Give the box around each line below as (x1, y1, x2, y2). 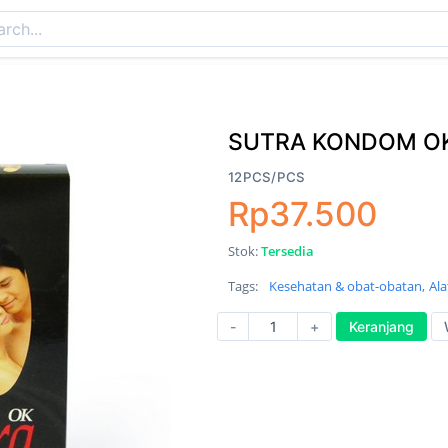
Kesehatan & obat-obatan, (269, 277, 425, 295)
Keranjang (349, 318, 414, 335)
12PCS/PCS (228, 169, 306, 185)
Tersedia (261, 242, 314, 260)
